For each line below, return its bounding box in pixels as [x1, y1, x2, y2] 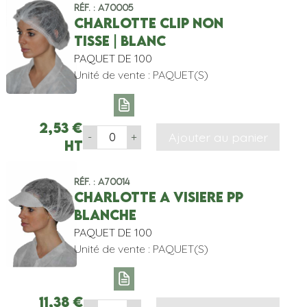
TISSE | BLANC [73, 33, 166, 49]
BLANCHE [73, 206, 136, 223]
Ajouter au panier [168, 130, 268, 145]
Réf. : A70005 [73, 2, 133, 14]
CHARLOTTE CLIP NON [73, 15, 223, 32]
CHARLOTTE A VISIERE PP [73, 188, 243, 205]
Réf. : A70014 [73, 175, 130, 187]
